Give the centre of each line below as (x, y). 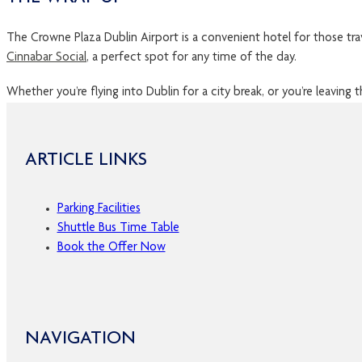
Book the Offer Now (111, 248)
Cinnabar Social (46, 58)
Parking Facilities (99, 209)
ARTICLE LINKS (86, 160)
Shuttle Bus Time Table (118, 228)
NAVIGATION (80, 339)
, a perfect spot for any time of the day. (196, 58)
